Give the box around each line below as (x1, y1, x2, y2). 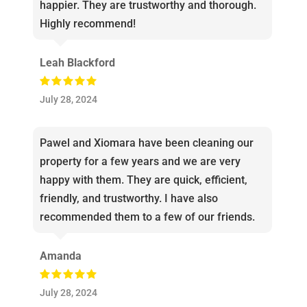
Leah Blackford (39, 56, 115, 70)
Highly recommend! (39, 17, 136, 31)
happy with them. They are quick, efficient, (39, 173, 247, 187)
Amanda (39, 249, 82, 263)
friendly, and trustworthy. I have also (39, 192, 218, 206)
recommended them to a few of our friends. (39, 210, 255, 224)
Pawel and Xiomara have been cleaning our (39, 136, 254, 150)
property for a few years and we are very (39, 155, 241, 169)
